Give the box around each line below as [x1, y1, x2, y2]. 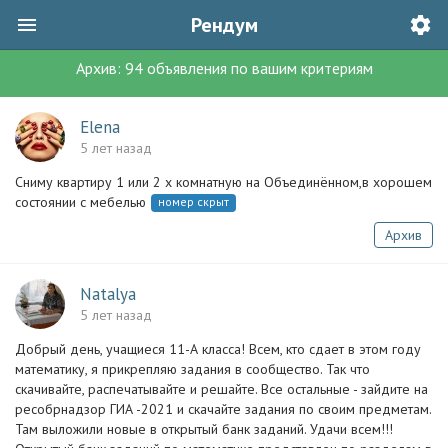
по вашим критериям [226, 58, 373, 78]
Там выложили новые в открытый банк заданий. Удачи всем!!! [15, 420, 393, 438]
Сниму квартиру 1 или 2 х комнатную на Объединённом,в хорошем [15, 173, 432, 191]
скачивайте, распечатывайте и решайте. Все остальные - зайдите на [15, 380, 428, 398]
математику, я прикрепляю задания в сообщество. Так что [15, 360, 370, 378]
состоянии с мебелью [15, 193, 146, 211]
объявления [142, 58, 227, 78]
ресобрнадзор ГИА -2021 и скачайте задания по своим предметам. [15, 400, 431, 418]
